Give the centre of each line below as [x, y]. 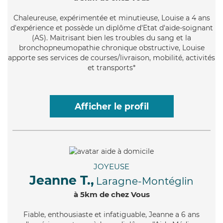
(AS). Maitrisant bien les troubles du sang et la [111, 38]
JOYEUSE [111, 166]
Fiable [34, 214]
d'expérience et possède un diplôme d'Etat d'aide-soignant [111, 28]
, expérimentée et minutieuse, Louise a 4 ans [133, 18]
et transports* [111, 67]
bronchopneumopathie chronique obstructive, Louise [111, 48]
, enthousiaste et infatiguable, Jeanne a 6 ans [122, 214]
